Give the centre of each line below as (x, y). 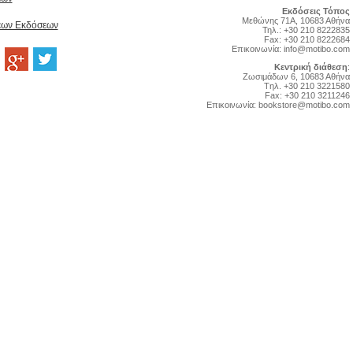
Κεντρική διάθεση (310, 67)
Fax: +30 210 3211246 (307, 95)
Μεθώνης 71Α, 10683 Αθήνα (295, 20)
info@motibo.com (316, 49)
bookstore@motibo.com (304, 104)
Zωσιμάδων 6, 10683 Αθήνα (296, 76)
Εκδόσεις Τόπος (316, 11)
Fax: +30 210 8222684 (307, 39)
